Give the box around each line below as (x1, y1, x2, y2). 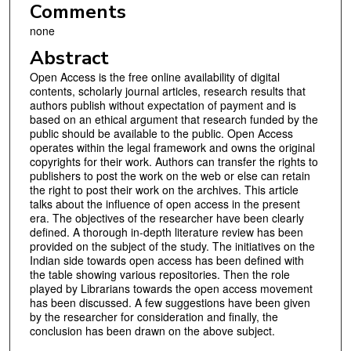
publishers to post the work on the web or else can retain (29, 168, 310, 184)
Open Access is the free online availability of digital (29, 69, 280, 85)
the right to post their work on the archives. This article (29, 182, 299, 198)
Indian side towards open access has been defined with (29, 252, 304, 269)
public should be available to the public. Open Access (29, 125, 293, 142)
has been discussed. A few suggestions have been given (29, 295, 310, 311)
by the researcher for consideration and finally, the (29, 309, 278, 325)
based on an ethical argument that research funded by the (29, 111, 318, 128)
